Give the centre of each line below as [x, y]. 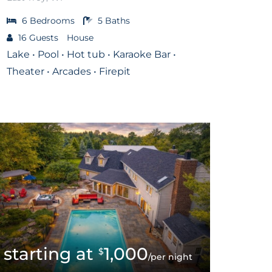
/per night [170, 257]
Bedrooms [52, 20]
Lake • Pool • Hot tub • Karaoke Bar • [91, 54]
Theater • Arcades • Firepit [69, 71]
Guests [44, 37]
